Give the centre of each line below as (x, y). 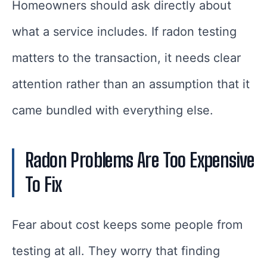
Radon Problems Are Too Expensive (140, 161)
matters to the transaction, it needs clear (126, 58)
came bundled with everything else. (113, 111)
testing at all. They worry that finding (116, 251)
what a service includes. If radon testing (124, 32)
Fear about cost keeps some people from (127, 225)
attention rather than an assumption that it (131, 84)
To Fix (44, 185)
